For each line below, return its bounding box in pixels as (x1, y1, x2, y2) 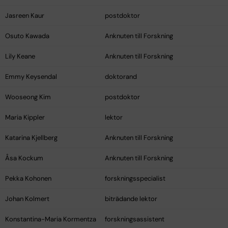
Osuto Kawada (5, 32, 49, 41)
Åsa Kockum (5, 154, 43, 163)
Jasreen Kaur (5, 11, 44, 20)
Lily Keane (5, 52, 35, 61)
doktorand (105, 72, 137, 81)
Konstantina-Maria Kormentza (5, 215, 96, 224)
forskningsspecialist (105, 174, 165, 183)
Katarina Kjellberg (5, 133, 58, 142)
